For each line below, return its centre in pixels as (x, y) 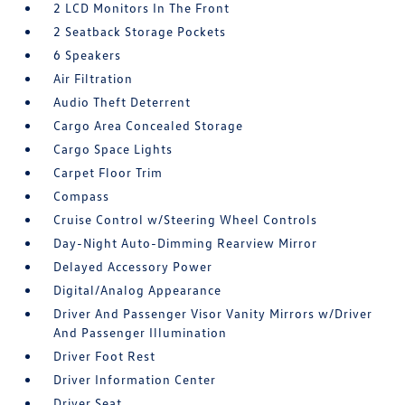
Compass (82, 196)
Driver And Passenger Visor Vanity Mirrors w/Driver (213, 313)
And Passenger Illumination (141, 332)
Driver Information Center (135, 379)
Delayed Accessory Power (133, 266)
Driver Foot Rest (105, 356)
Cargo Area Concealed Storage (149, 125)
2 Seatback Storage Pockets (140, 31)
